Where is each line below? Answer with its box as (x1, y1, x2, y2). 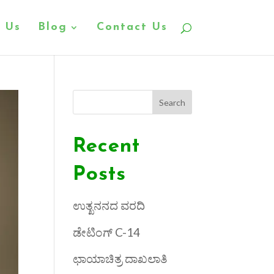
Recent (73, 136, 141, 157)
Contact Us (96, 21, 168, 33)
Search (158, 97, 185, 108)
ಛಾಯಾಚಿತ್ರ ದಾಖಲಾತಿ (73, 251, 168, 265)
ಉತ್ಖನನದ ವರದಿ (73, 198, 146, 212)
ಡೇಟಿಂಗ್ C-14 (73, 224, 141, 239)
